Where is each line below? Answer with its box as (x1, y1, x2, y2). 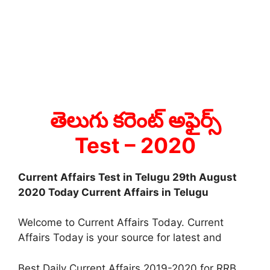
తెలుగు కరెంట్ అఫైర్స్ (49, 107, 221, 133)
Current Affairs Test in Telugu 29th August (18, 171, 237, 183)
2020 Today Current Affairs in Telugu (18, 186, 209, 198)
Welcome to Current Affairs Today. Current (18, 216, 224, 229)
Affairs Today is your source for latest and (18, 231, 222, 244)
